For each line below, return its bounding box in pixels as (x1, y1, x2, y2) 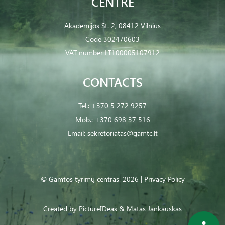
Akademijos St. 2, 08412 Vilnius (64, 21, 161, 30)
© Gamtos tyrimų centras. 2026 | (40, 174, 144, 184)
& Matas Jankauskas (119, 204, 182, 213)
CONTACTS (82, 74, 143, 90)
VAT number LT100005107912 (65, 48, 160, 57)
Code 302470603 (85, 34, 140, 44)
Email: (67, 128, 87, 138)
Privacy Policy (144, 174, 185, 184)
